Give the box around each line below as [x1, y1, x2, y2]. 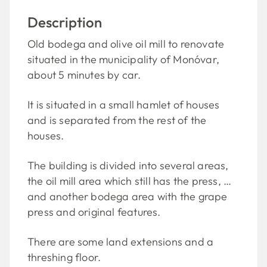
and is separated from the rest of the [27, 113, 207, 127]
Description [27, 13, 102, 31]
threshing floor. [27, 250, 101, 264]
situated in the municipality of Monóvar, [27, 52, 220, 66]
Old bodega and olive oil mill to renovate [27, 37, 225, 51]
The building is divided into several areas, [27, 159, 229, 172]
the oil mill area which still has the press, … [27, 174, 232, 188]
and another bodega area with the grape [27, 190, 228, 203]
